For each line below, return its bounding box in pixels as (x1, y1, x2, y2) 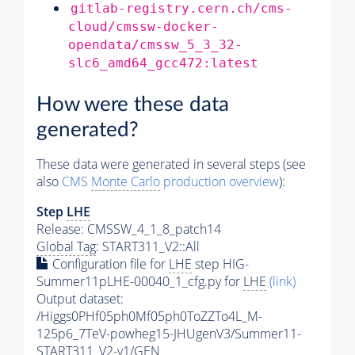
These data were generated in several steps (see (36, 155, 306, 174)
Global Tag (36, 238, 96, 256)
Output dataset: (36, 290, 124, 308)
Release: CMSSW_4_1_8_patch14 (36, 220, 221, 239)
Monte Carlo (91, 173, 160, 191)
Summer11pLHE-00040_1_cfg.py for (36, 273, 243, 291)
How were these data (36, 94, 229, 116)
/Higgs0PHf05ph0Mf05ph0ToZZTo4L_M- (36, 307, 262, 326)
